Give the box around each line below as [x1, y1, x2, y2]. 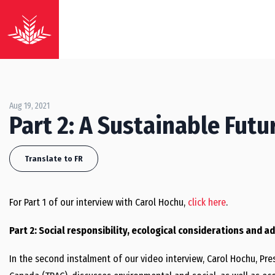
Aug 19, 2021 [9, 101, 50, 111]
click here [188, 196, 226, 208]
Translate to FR [25, 154, 83, 163]
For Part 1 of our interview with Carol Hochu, [9, 196, 188, 208]
